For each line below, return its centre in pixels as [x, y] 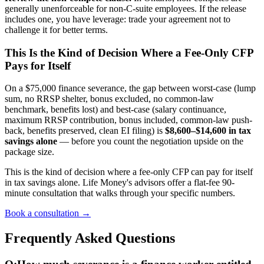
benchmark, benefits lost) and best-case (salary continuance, [115, 110]
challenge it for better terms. [56, 29]
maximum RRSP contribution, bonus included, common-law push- [128, 120]
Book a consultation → [48, 213]
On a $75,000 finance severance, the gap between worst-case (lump [130, 88]
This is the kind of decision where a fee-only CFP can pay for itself [129, 172]
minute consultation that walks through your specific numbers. [120, 193]
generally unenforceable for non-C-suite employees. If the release [126, 8]
